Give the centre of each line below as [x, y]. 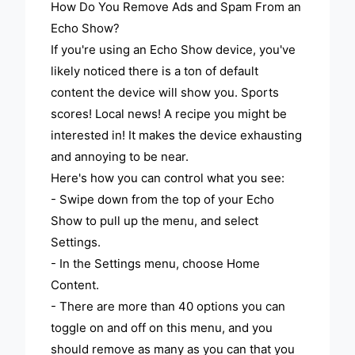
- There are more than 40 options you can [168, 307]
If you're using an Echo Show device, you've [174, 50]
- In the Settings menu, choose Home [156, 264]
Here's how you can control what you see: [168, 178]
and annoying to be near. [120, 157]
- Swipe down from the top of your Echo [163, 200]
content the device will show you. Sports [165, 93]
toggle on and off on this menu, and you [162, 328]
